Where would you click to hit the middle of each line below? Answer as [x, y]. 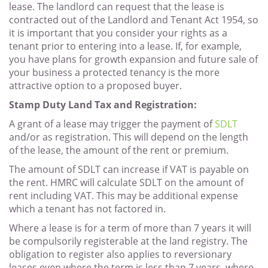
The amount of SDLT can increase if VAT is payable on [129, 170]
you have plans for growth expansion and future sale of [133, 60]
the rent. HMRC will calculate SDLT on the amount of [126, 183]
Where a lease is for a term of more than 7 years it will [130, 228]
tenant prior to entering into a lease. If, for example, [125, 46]
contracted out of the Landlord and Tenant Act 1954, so [134, 20]
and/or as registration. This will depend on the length [129, 137]
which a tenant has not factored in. [87, 209]
